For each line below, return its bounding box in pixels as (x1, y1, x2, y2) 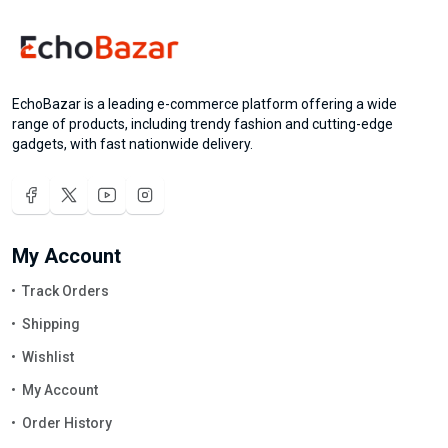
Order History (22, 414, 112, 431)
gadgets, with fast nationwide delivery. (12, 135, 253, 152)
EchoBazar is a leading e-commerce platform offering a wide (12, 95, 397, 112)
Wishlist (22, 348, 74, 365)
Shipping (22, 315, 80, 332)
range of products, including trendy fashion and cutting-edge (12, 115, 393, 132)
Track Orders (22, 282, 109, 299)
